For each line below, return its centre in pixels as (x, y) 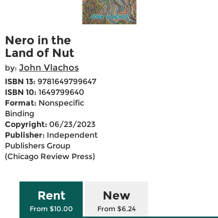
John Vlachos (49, 68)
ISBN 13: (20, 82)
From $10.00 (51, 209)
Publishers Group (38, 146)
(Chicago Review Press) (50, 157)
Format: (21, 103)
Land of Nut (40, 53)
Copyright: (26, 125)
